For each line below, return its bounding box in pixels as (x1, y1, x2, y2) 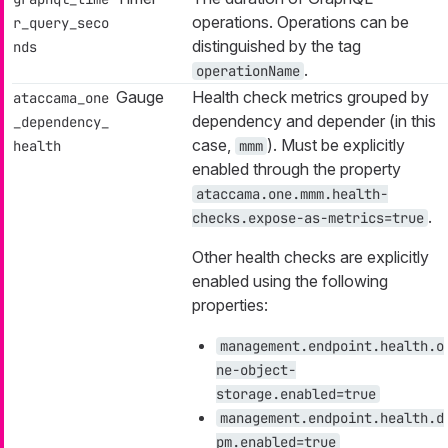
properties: (192, 294, 268, 315)
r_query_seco (13, 13, 109, 32)
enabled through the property (192, 158, 401, 179)
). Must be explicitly (267, 134, 405, 155)
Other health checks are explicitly (192, 246, 429, 267)
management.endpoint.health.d (220, 408, 444, 427)
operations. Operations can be (192, 11, 409, 32)
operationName (196, 61, 300, 80)
